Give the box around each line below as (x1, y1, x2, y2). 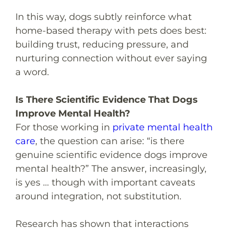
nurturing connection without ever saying (15, 52, 207, 64)
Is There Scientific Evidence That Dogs (15, 94, 198, 105)
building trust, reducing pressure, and (15, 38, 189, 50)
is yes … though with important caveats (15, 176, 195, 188)
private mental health (112, 121, 213, 133)
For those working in (15, 121, 112, 133)
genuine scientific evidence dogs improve (15, 149, 208, 161)
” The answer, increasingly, (85, 163, 207, 174)
